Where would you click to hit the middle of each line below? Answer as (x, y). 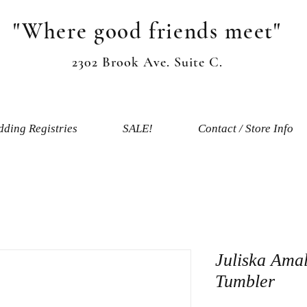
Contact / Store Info (246, 128)
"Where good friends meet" (147, 31)
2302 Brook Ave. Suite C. (147, 62)
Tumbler (245, 281)
